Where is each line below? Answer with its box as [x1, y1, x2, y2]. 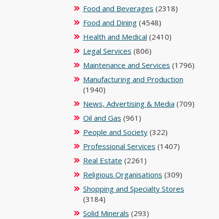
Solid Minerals [83, 208, 129, 218]
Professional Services [83, 141, 155, 151]
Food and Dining [83, 18, 137, 27]
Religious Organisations [83, 170, 162, 179]
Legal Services [83, 46, 131, 56]
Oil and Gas [83, 113, 121, 123]
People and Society [83, 127, 148, 137]
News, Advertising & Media [83, 99, 175, 109]
